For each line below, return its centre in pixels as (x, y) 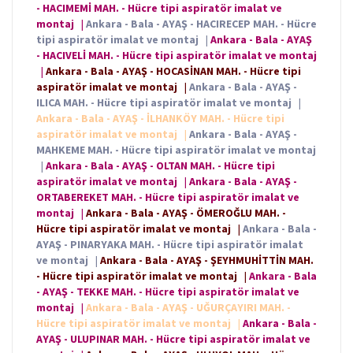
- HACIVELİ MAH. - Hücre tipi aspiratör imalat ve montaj (176, 56)
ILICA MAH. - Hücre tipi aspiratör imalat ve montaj (165, 103)
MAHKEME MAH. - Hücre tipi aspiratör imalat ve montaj (176, 150)
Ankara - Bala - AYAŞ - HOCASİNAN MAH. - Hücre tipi (173, 71)
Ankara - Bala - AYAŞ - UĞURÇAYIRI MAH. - (188, 308)
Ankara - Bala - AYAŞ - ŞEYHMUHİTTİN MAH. (207, 260)
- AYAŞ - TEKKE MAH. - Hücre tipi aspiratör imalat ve (168, 292)
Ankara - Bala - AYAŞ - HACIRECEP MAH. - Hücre (201, 24)
